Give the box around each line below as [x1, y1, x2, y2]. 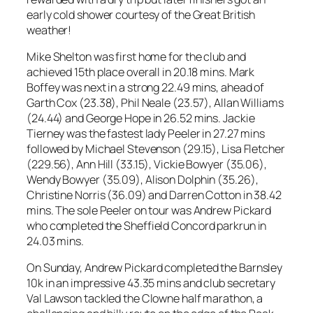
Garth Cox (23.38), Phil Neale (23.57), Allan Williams [27, 94, 284, 110]
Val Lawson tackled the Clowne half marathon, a [27, 291, 263, 307]
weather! [27, 22, 72, 38]
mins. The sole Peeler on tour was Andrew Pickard [27, 202, 272, 218]
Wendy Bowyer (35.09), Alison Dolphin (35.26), [27, 171, 259, 187]
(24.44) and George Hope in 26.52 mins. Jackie [27, 110, 255, 126]
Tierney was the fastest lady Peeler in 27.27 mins [27, 125, 265, 141]
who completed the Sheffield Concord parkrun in [27, 217, 267, 233]
